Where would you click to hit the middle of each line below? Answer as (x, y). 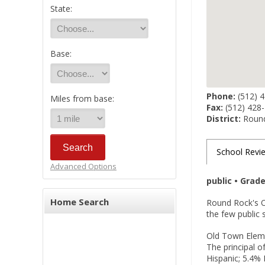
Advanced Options (83, 166)
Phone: (221, 96)
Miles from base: (82, 98)
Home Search (80, 202)
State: (61, 9)
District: (224, 119)
